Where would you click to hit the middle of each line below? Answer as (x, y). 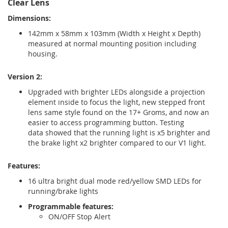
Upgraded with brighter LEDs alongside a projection (117, 92)
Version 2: (25, 76)
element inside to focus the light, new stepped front (117, 102)
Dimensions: (29, 18)
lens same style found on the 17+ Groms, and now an (119, 112)
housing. (43, 53)
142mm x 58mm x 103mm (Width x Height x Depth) (114, 33)
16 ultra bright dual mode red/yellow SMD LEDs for (115, 181)
